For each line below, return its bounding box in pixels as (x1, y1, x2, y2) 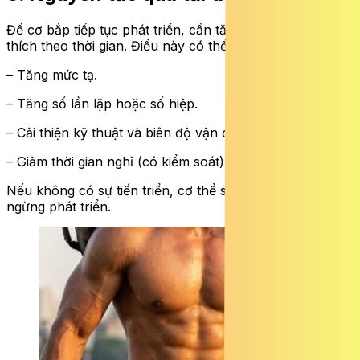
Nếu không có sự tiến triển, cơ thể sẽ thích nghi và (6, 182, 317, 199)
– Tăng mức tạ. (6, 67, 97, 84)
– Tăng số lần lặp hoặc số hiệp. (6, 96, 198, 112)
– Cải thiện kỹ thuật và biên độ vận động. (6, 125, 256, 141)
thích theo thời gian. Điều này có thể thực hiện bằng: (6, 38, 326, 55)
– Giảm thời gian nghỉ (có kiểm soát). (6, 153, 227, 170)
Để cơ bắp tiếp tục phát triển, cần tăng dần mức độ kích (6, 22, 349, 39)
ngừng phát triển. (6, 198, 111, 215)
